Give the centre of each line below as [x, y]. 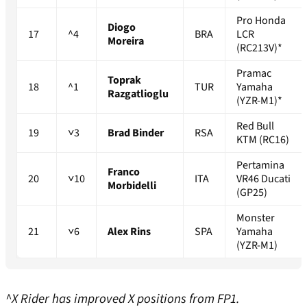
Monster [256, 218]
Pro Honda [261, 21]
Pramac [254, 74]
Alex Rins [129, 232]
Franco [124, 172]
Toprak [124, 81]
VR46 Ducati [263, 179]
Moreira [126, 41]
